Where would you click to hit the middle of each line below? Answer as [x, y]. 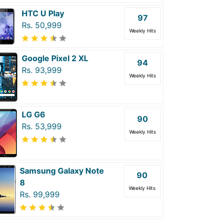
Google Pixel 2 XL [55, 58]
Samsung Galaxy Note [62, 171]
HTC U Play [43, 14]
